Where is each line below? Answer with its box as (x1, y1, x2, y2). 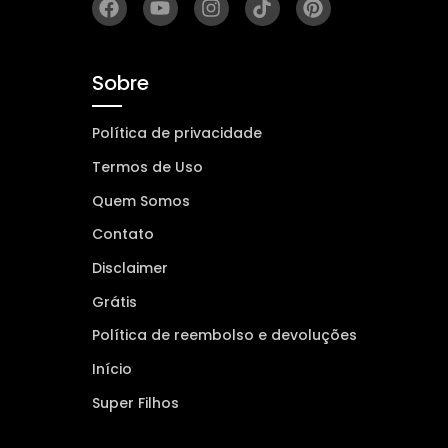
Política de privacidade (91, 123, 262, 144)
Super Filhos (91, 392, 179, 413)
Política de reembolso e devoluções (91, 325, 357, 346)
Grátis (91, 291, 137, 312)
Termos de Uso (91, 157, 203, 178)
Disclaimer (91, 258, 168, 278)
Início (91, 358, 132, 379)
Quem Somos (91, 190, 190, 211)
